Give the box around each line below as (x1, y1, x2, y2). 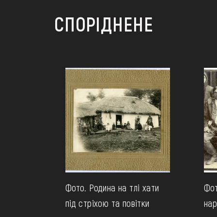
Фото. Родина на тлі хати (65, 182, 159, 193)
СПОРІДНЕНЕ (54, 12, 154, 35)
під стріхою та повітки (65, 197, 150, 209)
